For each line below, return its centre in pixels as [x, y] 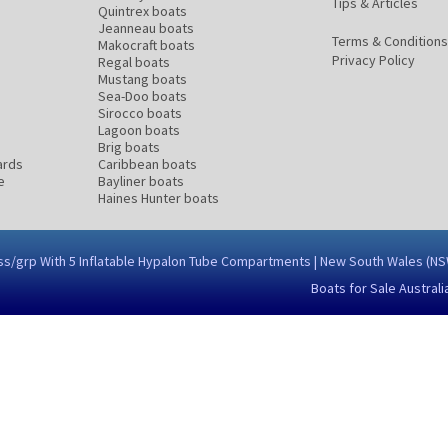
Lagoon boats [139, 130]
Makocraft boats [146, 45]
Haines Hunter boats [158, 198]
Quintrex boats [142, 11]
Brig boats [129, 147]
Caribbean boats [147, 164]
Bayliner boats [141, 181]
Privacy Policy [373, 60]
